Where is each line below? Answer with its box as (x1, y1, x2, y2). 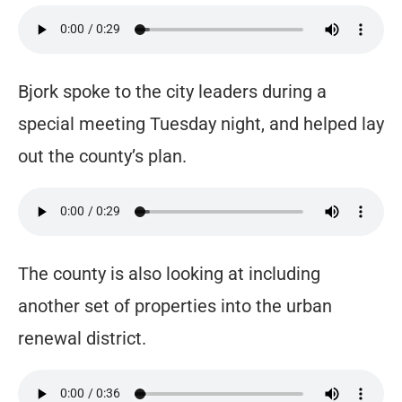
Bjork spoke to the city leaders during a (18, 80, 327, 102)
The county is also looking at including (18, 262, 320, 284)
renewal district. (18, 327, 146, 349)
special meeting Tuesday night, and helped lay (18, 112, 384, 135)
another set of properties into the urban (18, 294, 332, 317)
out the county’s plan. (18, 144, 187, 167)
